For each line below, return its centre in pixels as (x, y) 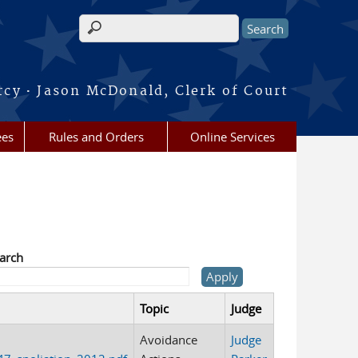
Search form (123, 37)
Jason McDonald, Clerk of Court (161, 91)
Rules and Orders (96, 137)
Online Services (232, 137)
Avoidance (169, 340)
